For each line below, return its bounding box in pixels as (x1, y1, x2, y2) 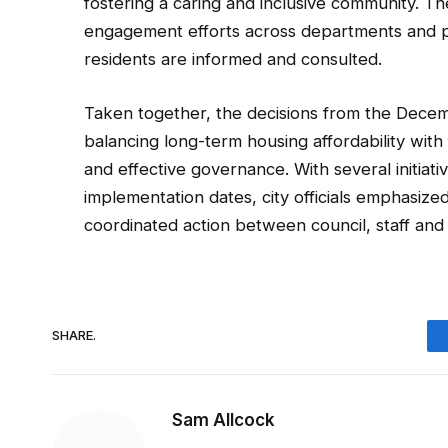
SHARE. (52, 327, 96, 344)
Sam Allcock (172, 409, 275, 430)
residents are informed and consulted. (84, 49, 383, 70)
